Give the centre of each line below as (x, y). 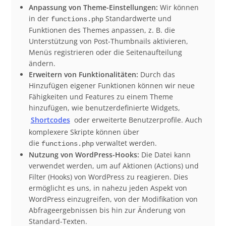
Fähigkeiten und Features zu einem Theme (101, 96)
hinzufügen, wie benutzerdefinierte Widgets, (104, 107)
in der (40, 18)
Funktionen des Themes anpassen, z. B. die (102, 30)
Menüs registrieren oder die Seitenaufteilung (105, 52)
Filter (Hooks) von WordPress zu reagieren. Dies (108, 177)
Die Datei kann (165, 154)
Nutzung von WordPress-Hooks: (84, 154)
